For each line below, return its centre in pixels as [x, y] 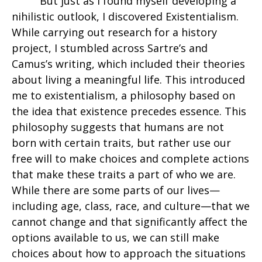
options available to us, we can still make [116, 238]
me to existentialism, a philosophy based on [123, 96]
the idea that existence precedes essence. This [129, 111]
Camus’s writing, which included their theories [128, 64]
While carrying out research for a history [114, 32]
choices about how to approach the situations [129, 254]
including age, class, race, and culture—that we [131, 206]
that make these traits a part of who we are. [124, 175]
